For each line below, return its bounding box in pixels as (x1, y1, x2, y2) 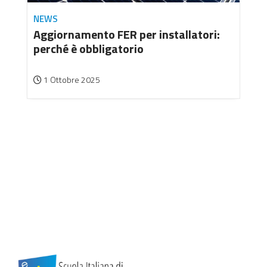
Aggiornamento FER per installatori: (33, 25, 220, 44)
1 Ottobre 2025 (42, 73, 100, 86)
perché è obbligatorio (33, 39, 144, 58)
